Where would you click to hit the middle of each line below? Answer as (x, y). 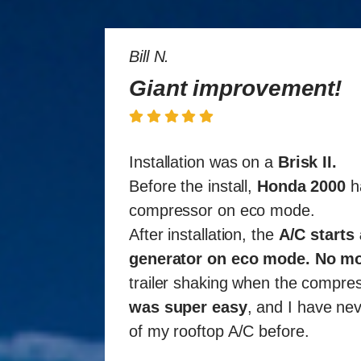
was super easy (188, 307)
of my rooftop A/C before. (219, 332)
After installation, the (204, 235)
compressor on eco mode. (222, 211)
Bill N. (149, 57)
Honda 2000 (301, 187)
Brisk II (305, 162)
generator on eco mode (217, 259)
